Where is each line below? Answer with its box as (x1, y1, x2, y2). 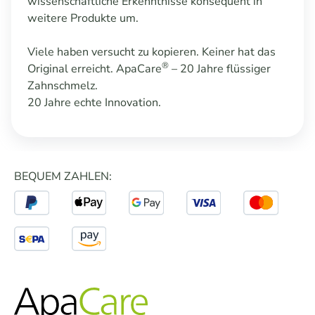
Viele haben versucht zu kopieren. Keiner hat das (27, 44, 276, 60)
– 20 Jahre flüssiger (168, 61, 271, 77)
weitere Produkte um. (27, 11, 141, 27)
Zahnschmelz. (27, 78, 101, 94)
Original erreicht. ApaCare (27, 61, 162, 77)
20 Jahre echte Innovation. (27, 95, 161, 111)
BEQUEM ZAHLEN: (14, 169, 112, 185)
